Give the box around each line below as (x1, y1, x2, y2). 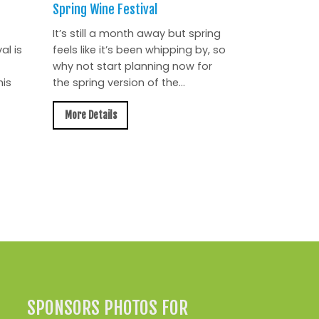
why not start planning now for (53, 58, 213, 73)
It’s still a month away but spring (53, 26, 221, 41)
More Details (64, 108, 117, 122)
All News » (165, 195, 229, 214)
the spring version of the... (53, 75, 186, 90)
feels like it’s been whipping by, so (53, 42, 226, 57)
